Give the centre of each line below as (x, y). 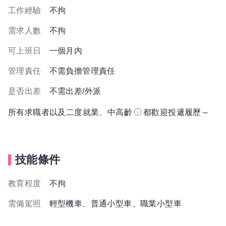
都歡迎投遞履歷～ (177, 112)
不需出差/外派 (75, 91)
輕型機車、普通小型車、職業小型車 (116, 204)
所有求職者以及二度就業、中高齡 (70, 112)
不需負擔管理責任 (82, 71)
